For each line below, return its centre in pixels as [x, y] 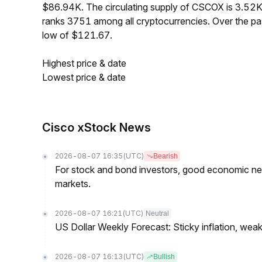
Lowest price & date [84, 77]
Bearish [166, 156]
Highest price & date [84, 63]
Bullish [164, 257]
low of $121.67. [77, 35]
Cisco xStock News [96, 127]
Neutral [157, 213]
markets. [73, 184]
